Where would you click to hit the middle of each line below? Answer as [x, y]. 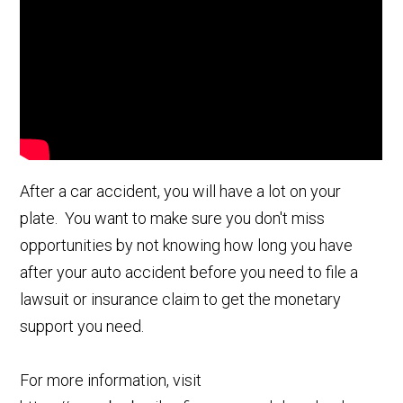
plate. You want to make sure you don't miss [173, 218]
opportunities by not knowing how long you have [187, 245]
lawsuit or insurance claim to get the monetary [181, 299]
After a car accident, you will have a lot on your [181, 191]
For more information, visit [111, 380]
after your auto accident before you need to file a [189, 272]
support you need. [84, 326]
